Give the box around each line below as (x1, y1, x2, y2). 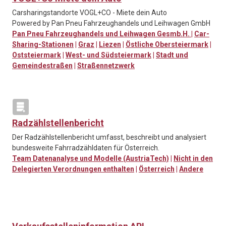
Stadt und (156, 51, 188, 60)
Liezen (99, 40, 121, 49)
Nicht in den (174, 154, 213, 163)
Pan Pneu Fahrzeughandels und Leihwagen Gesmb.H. (12, 30, 191, 38)
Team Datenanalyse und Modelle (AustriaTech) (12, 154, 169, 163)
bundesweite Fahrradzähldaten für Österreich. (12, 144, 159, 152)
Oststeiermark (12, 51, 61, 60)
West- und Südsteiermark (66, 51, 151, 60)
